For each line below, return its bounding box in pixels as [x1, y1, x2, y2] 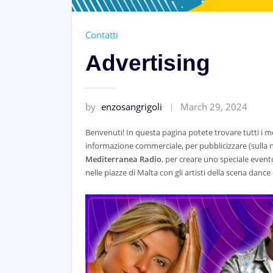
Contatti [85, 29, 118, 41]
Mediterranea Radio [85, 153, 161, 165]
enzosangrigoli [101, 101, 162, 113]
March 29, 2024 [180, 101, 248, 113]
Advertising [85, 51, 210, 76]
